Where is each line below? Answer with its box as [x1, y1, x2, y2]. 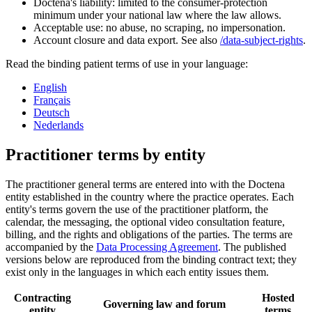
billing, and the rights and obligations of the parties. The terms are [6, 228, 292, 241]
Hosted [261, 292, 295, 304]
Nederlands [33, 119, 84, 132]
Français [33, 94, 70, 107]
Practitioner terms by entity [6, 146, 205, 164]
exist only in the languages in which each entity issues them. [6, 266, 269, 279]
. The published [218, 241, 286, 253]
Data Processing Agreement [96, 241, 218, 253]
